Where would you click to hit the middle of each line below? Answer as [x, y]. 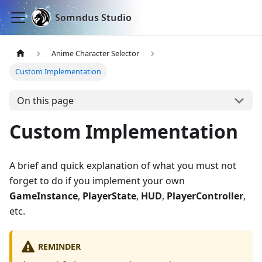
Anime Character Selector [96, 54]
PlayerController [205, 196]
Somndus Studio [93, 18]
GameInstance [44, 196]
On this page [45, 100]
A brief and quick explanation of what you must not [123, 166]
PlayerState [109, 196]
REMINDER [59, 246]
